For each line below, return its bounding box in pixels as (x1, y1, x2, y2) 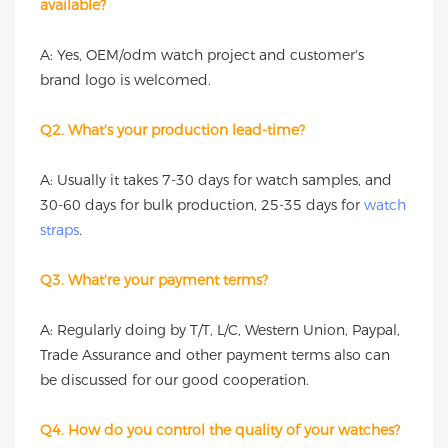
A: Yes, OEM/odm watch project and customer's (40, 46, 364, 64)
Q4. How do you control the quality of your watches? (40, 421, 400, 439)
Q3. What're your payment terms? (40, 271, 268, 289)
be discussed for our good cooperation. (40, 371, 309, 389)
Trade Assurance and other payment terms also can (40, 346, 390, 364)
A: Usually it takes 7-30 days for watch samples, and (40, 171, 392, 189)
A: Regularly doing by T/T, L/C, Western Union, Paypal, (40, 321, 400, 339)
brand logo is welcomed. (40, 71, 211, 89)
